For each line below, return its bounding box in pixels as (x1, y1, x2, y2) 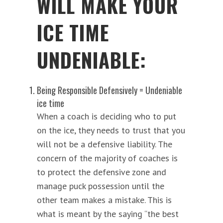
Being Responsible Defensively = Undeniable (37, 83, 182, 97)
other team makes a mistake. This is (37, 194, 172, 206)
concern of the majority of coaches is (37, 152, 178, 164)
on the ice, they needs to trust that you (37, 124, 185, 136)
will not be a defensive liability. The (37, 138, 172, 150)
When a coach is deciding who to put (37, 110, 176, 122)
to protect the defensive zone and (37, 166, 166, 178)
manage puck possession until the (37, 180, 164, 192)
